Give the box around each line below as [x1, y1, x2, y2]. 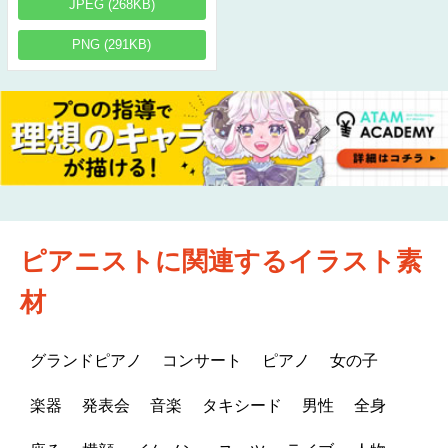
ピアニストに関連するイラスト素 [20, 245, 422, 276]
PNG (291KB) [72, 36, 152, 52]
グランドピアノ [30, 351, 142, 369]
